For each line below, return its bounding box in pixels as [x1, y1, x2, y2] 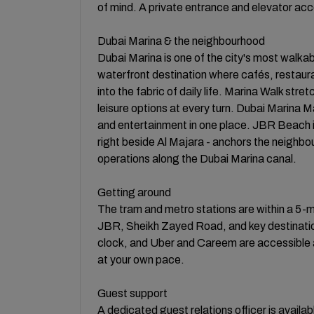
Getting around [97, 186, 171, 198]
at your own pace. [97, 254, 184, 266]
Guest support [97, 287, 168, 299]
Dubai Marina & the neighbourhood [97, 35, 265, 47]
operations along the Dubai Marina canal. [97, 153, 296, 165]
